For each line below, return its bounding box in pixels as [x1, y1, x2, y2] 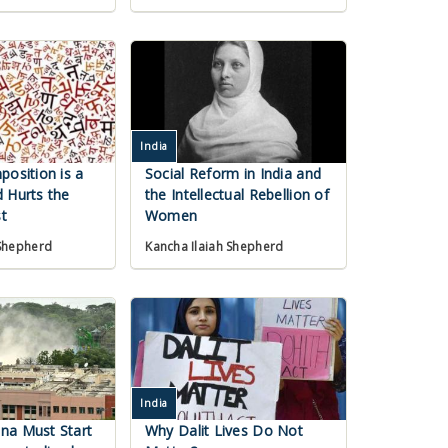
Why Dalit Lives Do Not [144, 421, 304, 441]
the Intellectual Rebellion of [144, 185, 329, 205]
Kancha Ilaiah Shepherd [145, 238, 284, 256]
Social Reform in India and [144, 164, 322, 184]
